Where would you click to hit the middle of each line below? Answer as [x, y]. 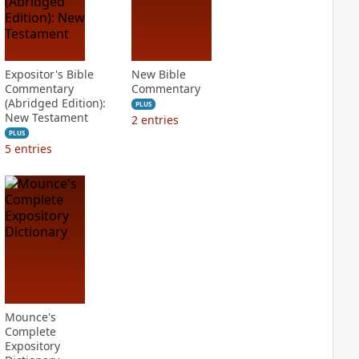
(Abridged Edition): [55, 103]
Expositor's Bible [49, 74]
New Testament [46, 117]
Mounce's [30, 317]
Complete [30, 331]
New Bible [158, 74]
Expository [32, 346]
